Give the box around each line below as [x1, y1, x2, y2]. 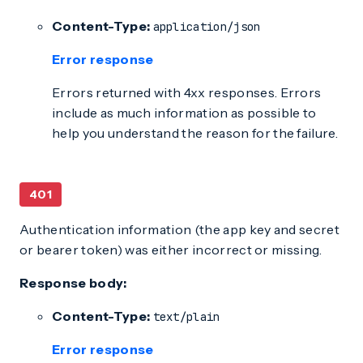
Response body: [19, 275, 127, 291]
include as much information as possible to [52, 105, 317, 121]
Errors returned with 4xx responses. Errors [52, 84, 322, 100]
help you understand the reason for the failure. [52, 125, 339, 141]
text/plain [152, 310, 220, 324]
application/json [152, 19, 261, 34]
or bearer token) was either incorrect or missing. [19, 241, 322, 258]
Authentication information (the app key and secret [19, 221, 340, 237]
